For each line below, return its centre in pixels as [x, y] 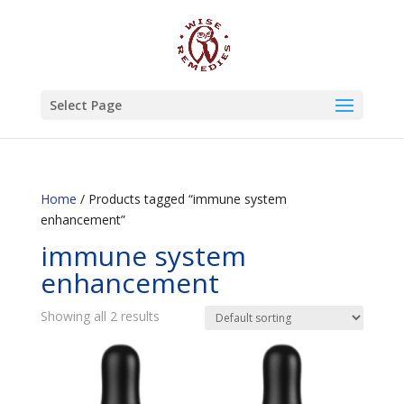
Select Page [85, 105]
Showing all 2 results [100, 316]
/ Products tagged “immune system [181, 199]
